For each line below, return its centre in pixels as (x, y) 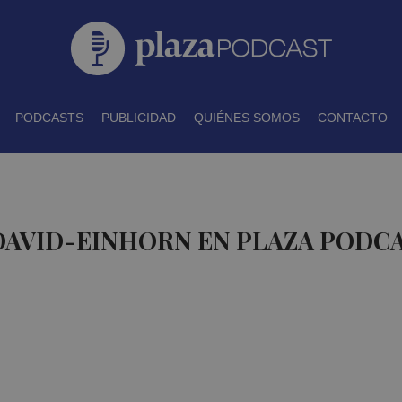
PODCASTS (49, 118)
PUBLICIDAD (138, 118)
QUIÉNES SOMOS (246, 118)
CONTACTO (352, 118)
